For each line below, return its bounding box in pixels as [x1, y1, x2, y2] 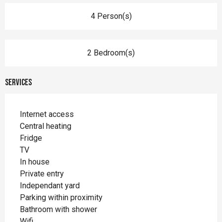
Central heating [20, 121, 71, 131]
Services [5, 77, 32, 88]
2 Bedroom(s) [87, 48, 135, 57]
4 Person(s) [90, 11, 132, 21]
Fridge [20, 133, 42, 143]
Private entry [20, 168, 64, 178]
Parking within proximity [20, 192, 103, 202]
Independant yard [20, 180, 80, 190]
